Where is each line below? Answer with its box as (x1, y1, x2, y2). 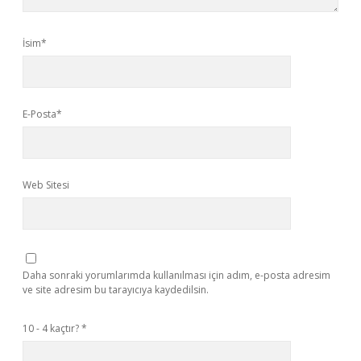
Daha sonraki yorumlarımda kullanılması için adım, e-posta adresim (23, 268, 330, 282)
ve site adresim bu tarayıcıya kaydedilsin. (23, 283, 209, 297)
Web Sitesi (23, 178, 69, 192)
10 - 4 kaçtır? (23, 322, 81, 335)
